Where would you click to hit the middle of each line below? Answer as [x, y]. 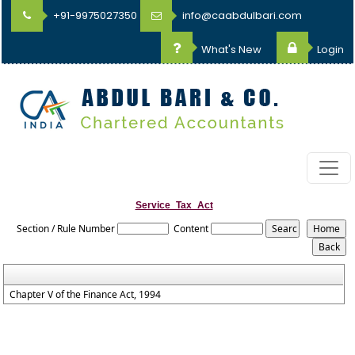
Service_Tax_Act [174, 205]
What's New [230, 50]
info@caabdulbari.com [241, 15]
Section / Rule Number [66, 229]
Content [191, 229]
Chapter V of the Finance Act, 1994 [86, 294]
